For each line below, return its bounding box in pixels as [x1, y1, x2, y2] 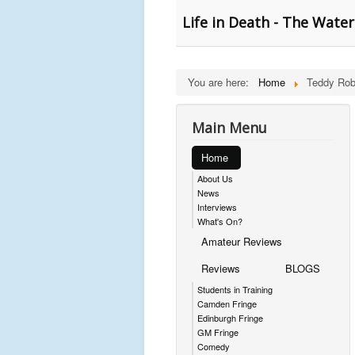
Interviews [197, 200, 237, 213]
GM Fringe [197, 326, 239, 338]
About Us [197, 172, 233, 185]
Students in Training [197, 283, 273, 296]
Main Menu [192, 118, 267, 137]
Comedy [197, 340, 230, 353]
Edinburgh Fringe [197, 311, 263, 324]
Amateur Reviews [201, 234, 282, 249]
